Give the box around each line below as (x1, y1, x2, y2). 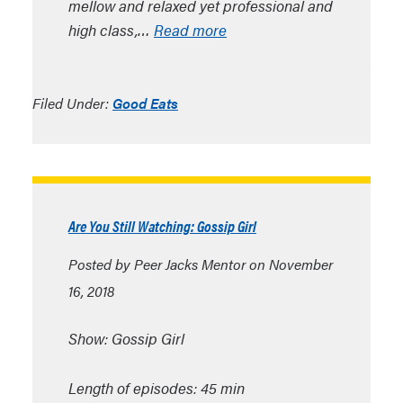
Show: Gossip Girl (68, 327, 184, 349)
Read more (154, 19, 227, 40)
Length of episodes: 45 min (68, 377, 245, 399)
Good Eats (112, 93, 178, 113)
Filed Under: (32, 93, 112, 113)
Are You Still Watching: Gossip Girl (68, 215, 256, 237)
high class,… (68, 19, 154, 40)
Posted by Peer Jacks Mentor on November (68, 254, 333, 274)
